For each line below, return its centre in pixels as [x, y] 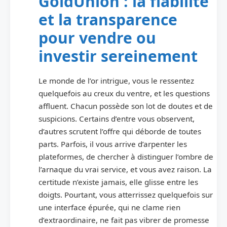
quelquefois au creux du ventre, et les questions [124, 93]
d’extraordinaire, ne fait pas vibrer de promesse [124, 220]
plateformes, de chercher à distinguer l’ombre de [126, 156]
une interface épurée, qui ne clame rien [109, 207]
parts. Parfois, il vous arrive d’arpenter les [113, 144]
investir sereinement [118, 56]
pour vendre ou [97, 37]
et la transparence [108, 19]
